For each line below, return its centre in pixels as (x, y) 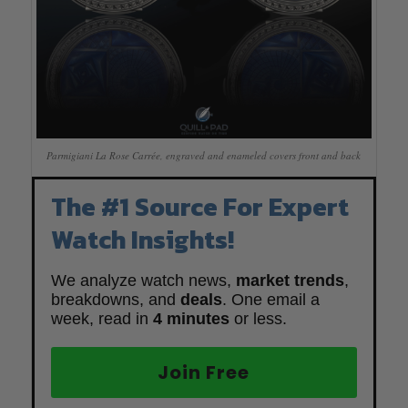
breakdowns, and (115, 300)
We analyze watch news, (143, 281)
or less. (258, 319)
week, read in (102, 319)
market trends (290, 281)
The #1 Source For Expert (199, 207)
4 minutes (191, 319)
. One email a (270, 300)
